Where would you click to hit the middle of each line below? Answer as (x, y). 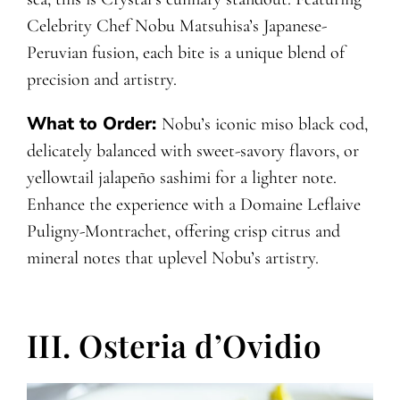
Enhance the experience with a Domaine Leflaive (193, 205)
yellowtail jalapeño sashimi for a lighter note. (181, 178)
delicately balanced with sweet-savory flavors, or (192, 151)
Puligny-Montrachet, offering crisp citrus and (183, 232)
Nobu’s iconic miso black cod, (264, 125)
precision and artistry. (101, 80)
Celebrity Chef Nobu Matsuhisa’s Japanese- (176, 26)
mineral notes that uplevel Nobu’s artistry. (172, 258)
